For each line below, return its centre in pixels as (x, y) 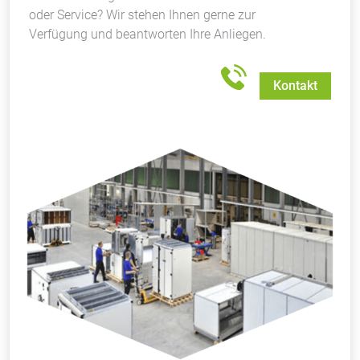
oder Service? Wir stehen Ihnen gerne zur (142, 15)
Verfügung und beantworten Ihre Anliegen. (147, 34)
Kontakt (295, 86)
